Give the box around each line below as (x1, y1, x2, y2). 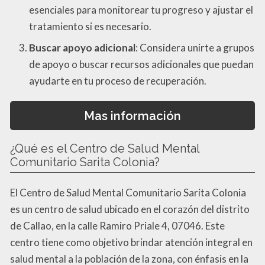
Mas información (84, 108, 181, 123)
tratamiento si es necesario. (29, 20, 151, 33)
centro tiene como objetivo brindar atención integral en (10, 235, 253, 248)
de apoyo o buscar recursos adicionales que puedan (29, 58, 254, 71)
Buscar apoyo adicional (29, 41, 135, 54)
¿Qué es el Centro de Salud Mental (10, 141, 200, 156)
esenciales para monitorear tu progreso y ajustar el (29, 3, 253, 16)
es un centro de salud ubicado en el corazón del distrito (10, 202, 250, 215)
